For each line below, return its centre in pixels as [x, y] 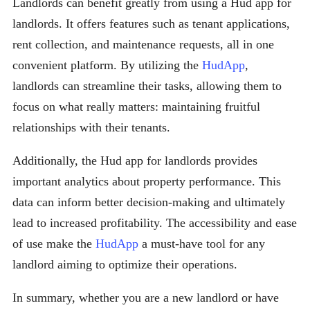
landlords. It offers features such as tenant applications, [151, 24]
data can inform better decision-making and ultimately [149, 202]
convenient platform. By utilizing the [107, 65]
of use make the [54, 244]
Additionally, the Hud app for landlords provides [135, 161]
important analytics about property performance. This [147, 182]
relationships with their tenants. [91, 128]
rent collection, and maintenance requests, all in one [143, 45]
